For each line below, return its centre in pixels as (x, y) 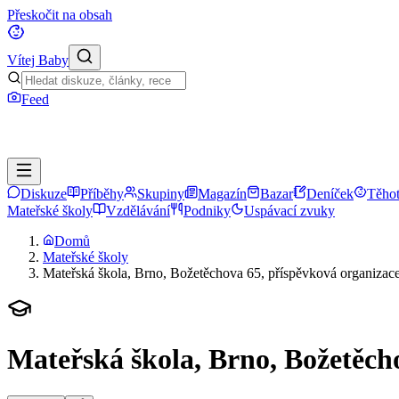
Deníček (330, 194)
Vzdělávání (138, 211)
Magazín (222, 194)
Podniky (207, 211)
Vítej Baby (38, 60)
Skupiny (161, 194)
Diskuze (44, 194)
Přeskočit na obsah (60, 15)
